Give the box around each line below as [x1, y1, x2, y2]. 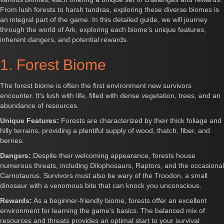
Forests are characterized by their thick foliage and [59, 116, 221, 124]
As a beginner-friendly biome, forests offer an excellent [32, 196, 206, 204]
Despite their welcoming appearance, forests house [31, 151, 195, 159]
